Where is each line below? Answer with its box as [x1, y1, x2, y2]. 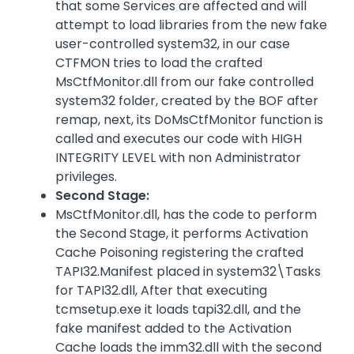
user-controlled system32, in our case [55, 35, 290, 54]
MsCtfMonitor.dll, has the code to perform [55, 205, 317, 224]
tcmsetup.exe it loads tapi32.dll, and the [55, 300, 301, 319]
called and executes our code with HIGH [55, 130, 302, 149]
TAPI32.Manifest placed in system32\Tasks [55, 262, 321, 281]
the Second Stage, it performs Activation [55, 224, 308, 243]
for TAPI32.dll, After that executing [55, 281, 267, 300]
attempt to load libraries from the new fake [55, 16, 327, 35]
